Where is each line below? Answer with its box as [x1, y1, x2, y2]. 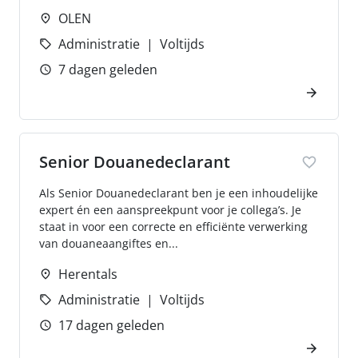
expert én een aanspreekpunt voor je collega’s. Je [39, 202, 301, 217]
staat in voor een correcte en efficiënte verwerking [39, 219, 308, 234]
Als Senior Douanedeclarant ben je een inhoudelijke [39, 185, 318, 201]
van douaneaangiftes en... [39, 236, 178, 251]
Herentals [58, 265, 117, 283]
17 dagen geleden [58, 316, 165, 334]
